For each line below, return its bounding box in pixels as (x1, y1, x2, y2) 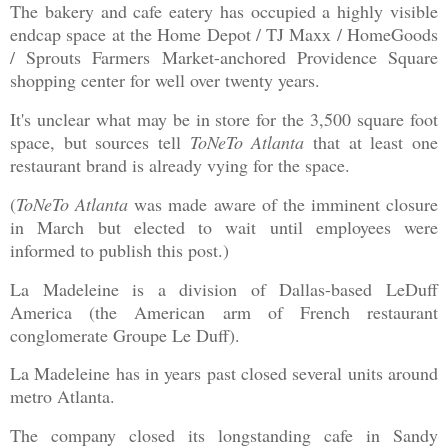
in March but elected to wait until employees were (10, 214, 438, 239)
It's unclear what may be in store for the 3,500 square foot (10, 106, 438, 131)
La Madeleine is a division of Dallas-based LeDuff (10, 276, 438, 301)
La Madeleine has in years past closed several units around (10, 361, 438, 386)
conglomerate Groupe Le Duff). (10, 322, 252, 347)
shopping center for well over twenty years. (10, 68, 348, 93)
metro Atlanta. (10, 384, 127, 409)
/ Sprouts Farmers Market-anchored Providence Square (10, 45, 438, 70)
